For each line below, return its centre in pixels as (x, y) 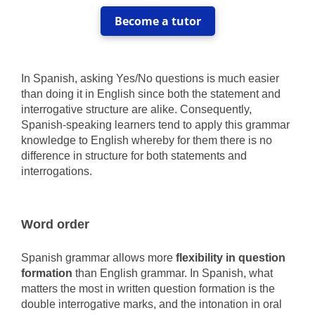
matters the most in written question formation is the (148, 289)
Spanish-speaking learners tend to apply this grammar (155, 125)
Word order (55, 224)
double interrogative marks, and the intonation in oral (152, 304)
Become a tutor (157, 21)
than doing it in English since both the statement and (151, 94)
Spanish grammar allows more (97, 258)
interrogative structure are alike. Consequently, (136, 109)
